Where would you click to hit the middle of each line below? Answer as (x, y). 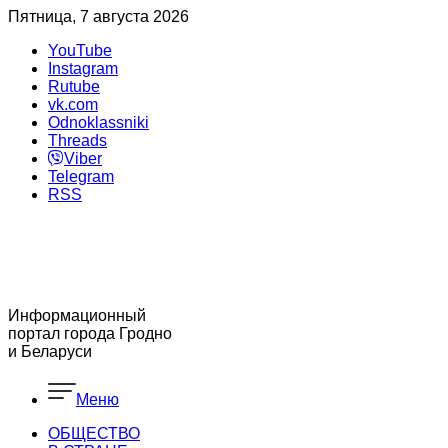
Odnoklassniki (98, 122)
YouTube (80, 50)
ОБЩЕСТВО (94, 433)
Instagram (83, 68)
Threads (77, 140)
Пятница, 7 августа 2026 (98, 16)
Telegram (81, 176)
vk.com (73, 104)
